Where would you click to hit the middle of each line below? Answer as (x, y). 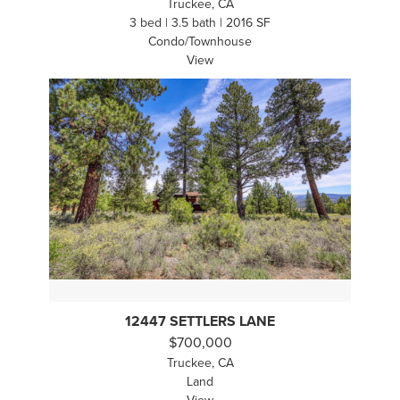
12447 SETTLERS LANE (200, 322)
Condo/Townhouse (200, 42)
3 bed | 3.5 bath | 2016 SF (200, 23)
